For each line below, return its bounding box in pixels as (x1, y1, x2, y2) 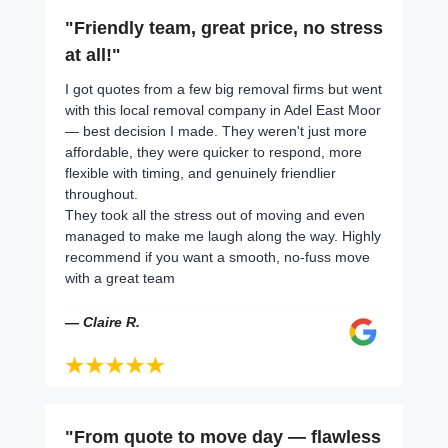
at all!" (65, 44, 121, 65)
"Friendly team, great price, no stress (65, 17, 383, 38)
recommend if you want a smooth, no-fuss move (65, 248, 370, 265)
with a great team (65, 269, 175, 286)
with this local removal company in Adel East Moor (65, 101, 381, 118)
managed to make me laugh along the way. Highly (65, 227, 381, 244)
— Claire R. (65, 313, 140, 330)
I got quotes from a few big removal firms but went (65, 80, 382, 97)
